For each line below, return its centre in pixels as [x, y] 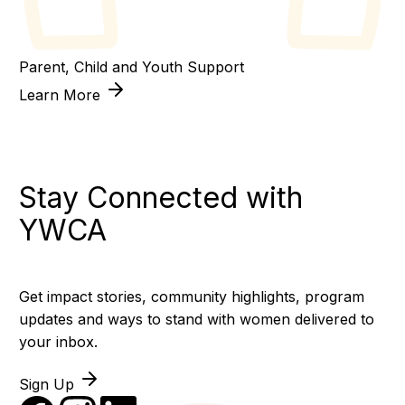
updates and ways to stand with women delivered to [196, 319]
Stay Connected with [160, 198]
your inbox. [58, 341]
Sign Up [48, 384]
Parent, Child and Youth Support [131, 67]
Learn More [61, 95]
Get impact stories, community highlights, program [191, 296]
